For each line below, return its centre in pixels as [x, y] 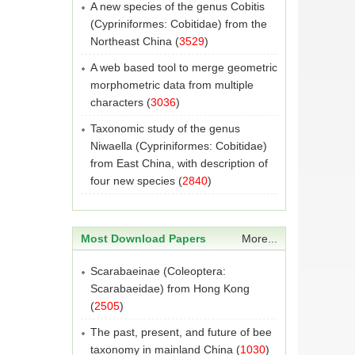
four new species [133, 181]
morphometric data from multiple [172, 85]
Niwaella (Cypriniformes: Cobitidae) [179, 146]
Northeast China [131, 41]
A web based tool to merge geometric [184, 67]
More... [260, 239]
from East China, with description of [179, 163]
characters [117, 102]
